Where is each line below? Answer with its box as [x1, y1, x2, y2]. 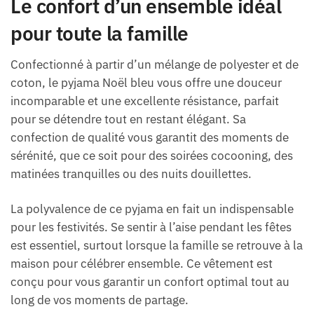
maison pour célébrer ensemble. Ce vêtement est [11, 255, 273, 271]
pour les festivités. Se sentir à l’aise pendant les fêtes [11, 219, 292, 235]
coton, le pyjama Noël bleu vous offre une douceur [11, 74, 282, 90]
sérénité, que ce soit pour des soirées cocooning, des [11, 147, 293, 163]
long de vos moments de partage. [11, 292, 189, 308]
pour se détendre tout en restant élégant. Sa [11, 111, 246, 127]
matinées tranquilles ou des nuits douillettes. [11, 165, 252, 182]
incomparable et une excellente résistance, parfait [11, 93, 279, 109]
